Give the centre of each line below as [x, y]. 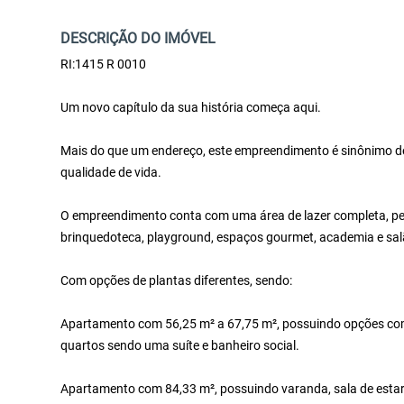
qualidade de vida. [111, 172]
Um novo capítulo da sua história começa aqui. [191, 107]
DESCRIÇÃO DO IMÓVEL [138, 38]
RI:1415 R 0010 [104, 64]
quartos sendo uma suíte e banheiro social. [180, 345]
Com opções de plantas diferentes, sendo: [177, 280]
